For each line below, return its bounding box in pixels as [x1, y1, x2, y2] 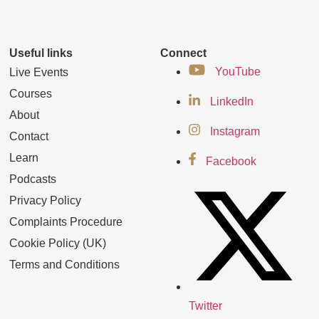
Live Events [9, 66, 69, 78]
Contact [9, 130, 49, 142]
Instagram [209, 125, 260, 137]
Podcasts [9, 172, 57, 185]
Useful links [9, 46, 73, 59]
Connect [159, 46, 206, 59]
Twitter [188, 300, 222, 313]
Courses [9, 87, 53, 100]
